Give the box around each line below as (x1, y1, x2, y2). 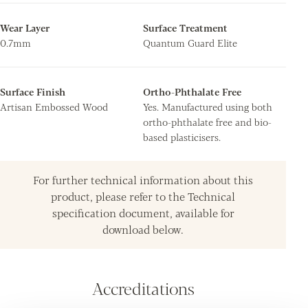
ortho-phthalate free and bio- (143, 114, 272, 129)
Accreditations (91, 275, 195, 300)
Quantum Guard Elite (143, 35, 237, 49)
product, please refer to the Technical (51, 188, 235, 204)
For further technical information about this (33, 171, 253, 188)
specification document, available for (52, 204, 234, 221)
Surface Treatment (143, 20, 228, 34)
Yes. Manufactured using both (143, 99, 272, 113)
